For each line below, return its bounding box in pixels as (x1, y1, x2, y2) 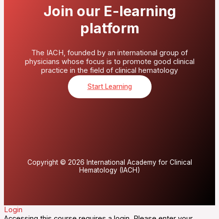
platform (80, 19, 139, 37)
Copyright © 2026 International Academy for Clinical (27, 158, 192, 166)
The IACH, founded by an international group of (31, 48, 188, 57)
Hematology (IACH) (79, 166, 140, 174)
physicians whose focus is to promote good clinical (24, 57, 195, 66)
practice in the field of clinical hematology (41, 66, 178, 75)
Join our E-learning (43, 2, 176, 20)
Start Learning (87, 82, 132, 90)
